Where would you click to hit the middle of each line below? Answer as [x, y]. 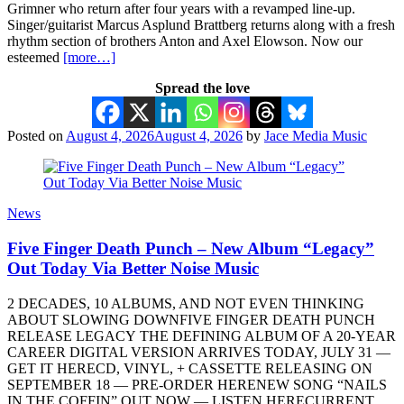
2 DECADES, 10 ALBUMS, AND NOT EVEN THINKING [186, 303]
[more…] [89, 58]
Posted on [37, 136]
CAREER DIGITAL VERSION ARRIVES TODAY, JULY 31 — [199, 352]
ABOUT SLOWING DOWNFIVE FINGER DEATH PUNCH [191, 319]
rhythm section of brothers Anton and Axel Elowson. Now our [185, 41]
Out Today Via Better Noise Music [133, 268]
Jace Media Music [316, 136]
